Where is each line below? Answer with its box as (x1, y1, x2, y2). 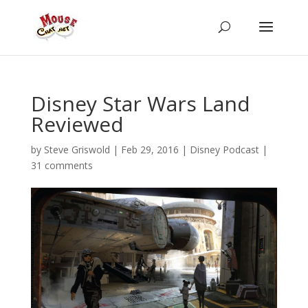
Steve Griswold (43, 143, 110, 156)
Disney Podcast (189, 143, 259, 156)
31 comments (30, 159, 93, 172)
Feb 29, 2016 (120, 143, 179, 156)
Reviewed (30, 110, 124, 138)
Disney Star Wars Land (30, 89, 250, 118)
